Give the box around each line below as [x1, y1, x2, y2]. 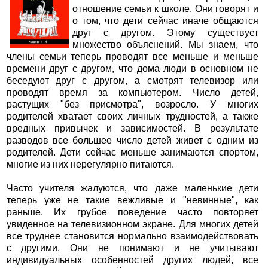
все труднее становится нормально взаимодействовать [6, 231, 259, 242]
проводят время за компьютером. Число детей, [6, 87, 259, 98]
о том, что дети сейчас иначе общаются [72, 16, 259, 26]
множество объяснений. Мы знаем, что [72, 39, 259, 50]
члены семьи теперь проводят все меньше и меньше [6, 51, 259, 62]
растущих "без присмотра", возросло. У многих [6, 99, 259, 110]
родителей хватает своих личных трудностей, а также [6, 111, 259, 122]
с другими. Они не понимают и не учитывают [6, 243, 259, 254]
